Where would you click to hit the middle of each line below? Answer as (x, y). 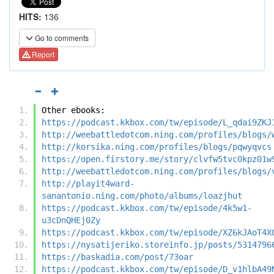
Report (42, 54)
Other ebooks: (73, 110)
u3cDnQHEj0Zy (71, 220)
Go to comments (61, 38)
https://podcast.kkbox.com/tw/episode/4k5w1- (147, 208)
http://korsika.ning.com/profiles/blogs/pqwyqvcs (157, 146)
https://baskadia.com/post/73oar (117, 257)
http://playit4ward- (88, 183)
